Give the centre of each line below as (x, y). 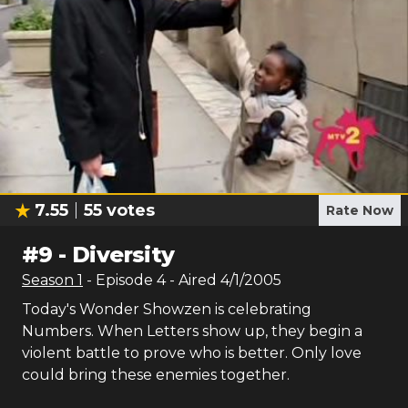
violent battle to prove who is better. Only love (192, 353)
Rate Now (360, 210)
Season (50, 280)
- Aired (191, 280)
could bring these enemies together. (156, 375)
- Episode (122, 280)
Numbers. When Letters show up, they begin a (192, 331)
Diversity (123, 255)
